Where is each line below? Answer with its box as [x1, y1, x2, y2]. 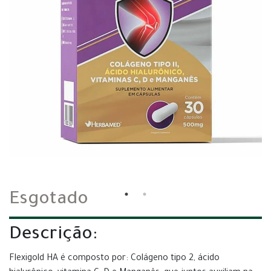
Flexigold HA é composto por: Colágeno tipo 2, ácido [9, 254, 220, 264]
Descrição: [9, 226, 97, 245]
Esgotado [9, 191, 88, 210]
